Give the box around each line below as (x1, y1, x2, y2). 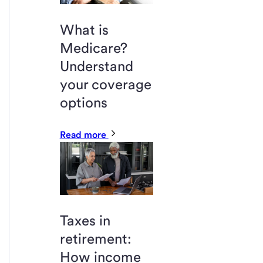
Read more (59, 129, 109, 141)
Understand (59, 58, 133, 75)
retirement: (59, 230, 131, 247)
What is (59, 21, 109, 39)
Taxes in (59, 211, 110, 229)
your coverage (59, 76, 151, 93)
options (59, 94, 107, 112)
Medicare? (59, 39, 127, 57)
